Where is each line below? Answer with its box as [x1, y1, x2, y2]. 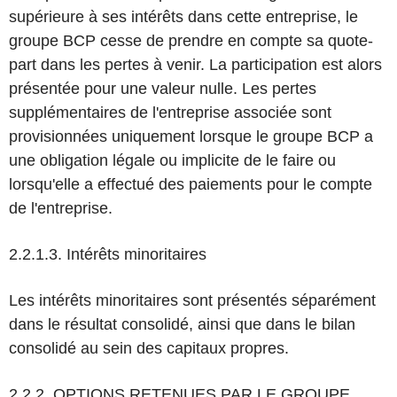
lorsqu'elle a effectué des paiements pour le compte [9, 175, 372, 193]
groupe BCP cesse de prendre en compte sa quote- [9, 32, 373, 50]
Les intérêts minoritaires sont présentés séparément [9, 292, 376, 309]
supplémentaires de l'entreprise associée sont [9, 104, 331, 121]
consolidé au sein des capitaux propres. [9, 339, 289, 357]
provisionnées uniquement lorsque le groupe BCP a [9, 128, 373, 145]
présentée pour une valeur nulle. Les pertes [9, 80, 316, 97]
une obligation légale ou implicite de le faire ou [9, 152, 336, 169]
